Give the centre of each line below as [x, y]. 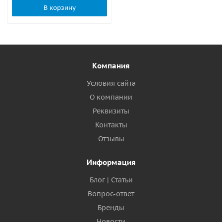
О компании [111, 97]
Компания [111, 66]
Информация [111, 162]
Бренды [111, 208]
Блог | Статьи [111, 180]
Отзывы [111, 139]
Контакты [111, 125]
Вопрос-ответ [111, 194]
